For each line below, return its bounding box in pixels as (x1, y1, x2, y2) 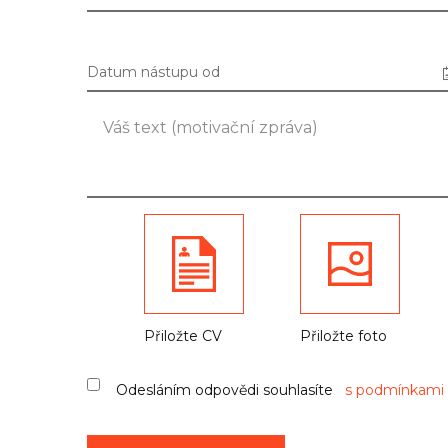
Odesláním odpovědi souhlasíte (116, 380, 345, 399)
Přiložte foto (300, 326, 388, 345)
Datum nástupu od (87, 62, 220, 81)
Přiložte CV (143, 326, 222, 345)
